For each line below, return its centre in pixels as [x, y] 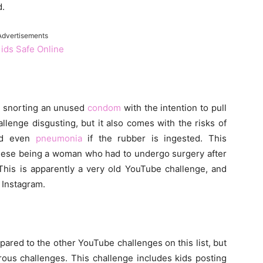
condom [104, 108]
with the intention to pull [174, 108]
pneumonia [59, 139]
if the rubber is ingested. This [154, 139]
